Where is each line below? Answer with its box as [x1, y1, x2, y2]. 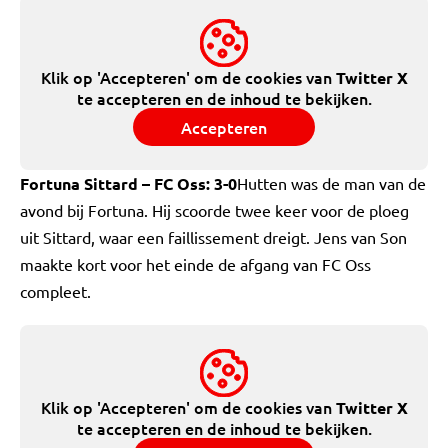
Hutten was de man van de [237, 173, 426, 193]
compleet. [20, 281, 91, 301]
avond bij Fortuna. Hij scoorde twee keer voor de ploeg [20, 200, 409, 220]
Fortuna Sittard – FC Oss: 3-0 [20, 173, 237, 194]
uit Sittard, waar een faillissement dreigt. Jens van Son [20, 227, 407, 247]
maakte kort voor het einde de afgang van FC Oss [20, 254, 371, 274]
